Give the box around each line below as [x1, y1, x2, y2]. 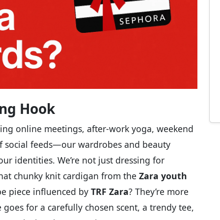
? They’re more [129, 185, 189, 197]
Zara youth [139, 169, 187, 182]
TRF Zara [91, 185, 129, 197]
